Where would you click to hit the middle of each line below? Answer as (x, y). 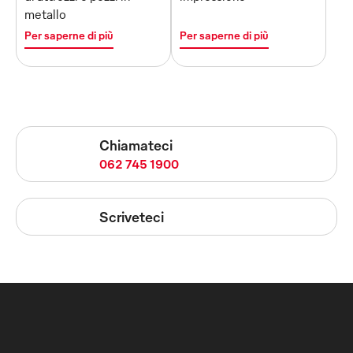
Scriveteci (132, 217)
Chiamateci (136, 145)
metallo (45, 15)
